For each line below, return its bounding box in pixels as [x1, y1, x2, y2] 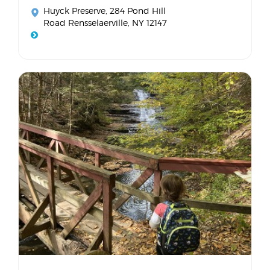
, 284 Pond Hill [105, 5, 166, 16]
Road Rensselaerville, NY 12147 [43, 17, 167, 28]
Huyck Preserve [43, 5, 105, 16]
